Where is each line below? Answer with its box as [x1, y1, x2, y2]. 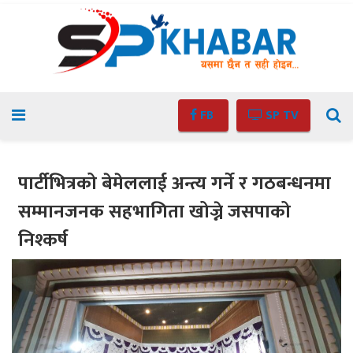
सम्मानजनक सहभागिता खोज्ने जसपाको [18, 195, 291, 228]
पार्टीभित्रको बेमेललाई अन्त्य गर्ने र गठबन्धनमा [18, 167, 331, 199]
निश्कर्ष [18, 224, 68, 256]
